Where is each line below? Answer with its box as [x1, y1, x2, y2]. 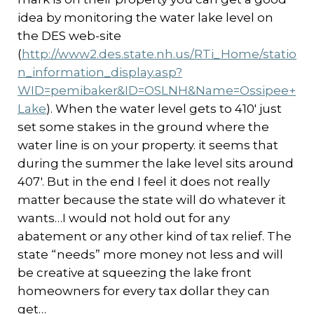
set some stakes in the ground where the [18, 120, 269, 134]
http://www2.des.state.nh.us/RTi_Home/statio [22, 47, 296, 61]
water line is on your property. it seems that [18, 138, 278, 152]
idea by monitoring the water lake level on [18, 11, 273, 25]
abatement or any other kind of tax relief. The [18, 229, 292, 243]
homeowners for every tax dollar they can [18, 284, 270, 298]
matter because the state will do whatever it [18, 193, 286, 207]
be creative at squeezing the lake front [18, 266, 252, 280]
